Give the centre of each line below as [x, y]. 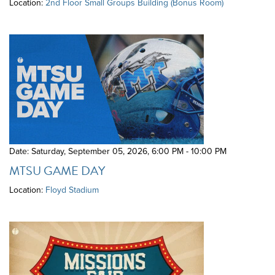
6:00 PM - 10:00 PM [189, 151]
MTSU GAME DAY [57, 170]
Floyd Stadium [72, 190]
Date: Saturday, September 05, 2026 [78, 151]
